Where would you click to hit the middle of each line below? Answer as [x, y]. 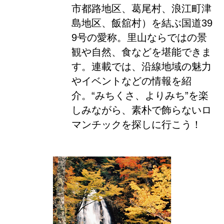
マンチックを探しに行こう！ [136, 125]
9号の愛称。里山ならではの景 [139, 38]
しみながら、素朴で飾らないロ [141, 110]
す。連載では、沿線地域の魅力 [141, 67]
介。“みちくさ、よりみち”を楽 [140, 96]
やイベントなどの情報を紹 [131, 81]
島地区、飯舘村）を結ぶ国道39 [142, 23]
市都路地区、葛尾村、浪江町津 [141, 9]
